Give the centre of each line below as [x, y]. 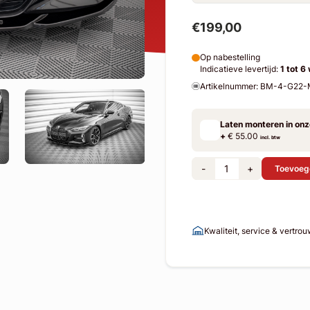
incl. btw [271, 138]
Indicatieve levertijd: [240, 69]
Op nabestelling [230, 57]
